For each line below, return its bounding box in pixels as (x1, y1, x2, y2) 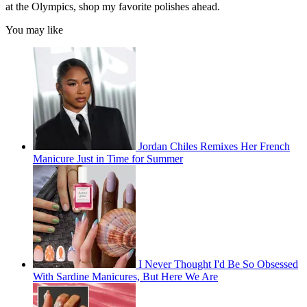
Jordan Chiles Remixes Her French (138, 140, 290, 153)
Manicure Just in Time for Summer (33, 153, 183, 165)
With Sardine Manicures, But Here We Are (33, 271, 218, 283)
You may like (5, 24, 63, 36)
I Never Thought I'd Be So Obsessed (138, 258, 298, 271)
